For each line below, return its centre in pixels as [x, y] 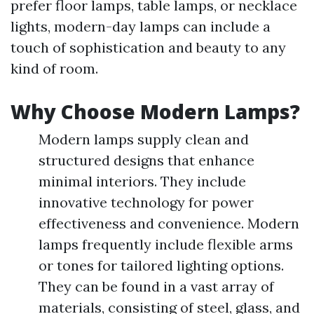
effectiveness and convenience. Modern [169, 224]
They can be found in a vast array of [156, 287]
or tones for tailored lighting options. [161, 266]
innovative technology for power [146, 203]
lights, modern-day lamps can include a [141, 27]
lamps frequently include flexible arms [166, 245]
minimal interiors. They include [142, 182]
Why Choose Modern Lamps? [155, 112]
